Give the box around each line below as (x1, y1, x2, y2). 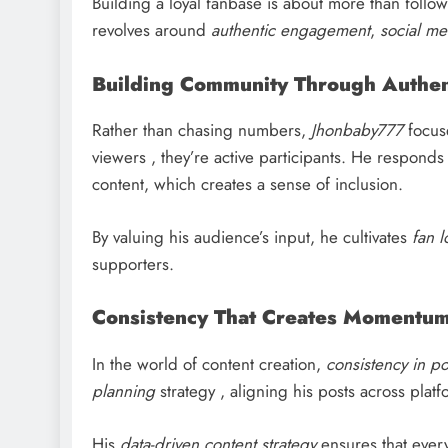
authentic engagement (211, 18, 370, 43)
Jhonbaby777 (311, 118, 403, 143)
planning (92, 379, 155, 404)
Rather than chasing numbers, (92, 118, 311, 143)
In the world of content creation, (92, 352, 326, 377)
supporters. (92, 251, 174, 276)
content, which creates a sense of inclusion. (92, 172, 403, 197)
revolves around (92, 18, 211, 43)
